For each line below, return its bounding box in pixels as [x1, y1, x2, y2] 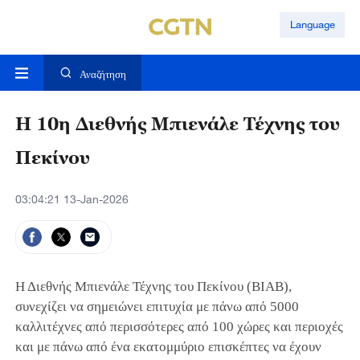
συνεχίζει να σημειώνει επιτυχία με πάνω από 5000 [14, 298, 299, 314]
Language [289, 18, 335, 31]
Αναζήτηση [79, 67, 126, 81]
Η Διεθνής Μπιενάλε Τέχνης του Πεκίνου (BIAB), [14, 278, 292, 294]
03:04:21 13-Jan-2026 [14, 192, 129, 207]
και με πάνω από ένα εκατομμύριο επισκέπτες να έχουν [14, 338, 321, 354]
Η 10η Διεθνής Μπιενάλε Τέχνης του [14, 113, 340, 136]
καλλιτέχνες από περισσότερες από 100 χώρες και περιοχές [14, 318, 343, 334]
